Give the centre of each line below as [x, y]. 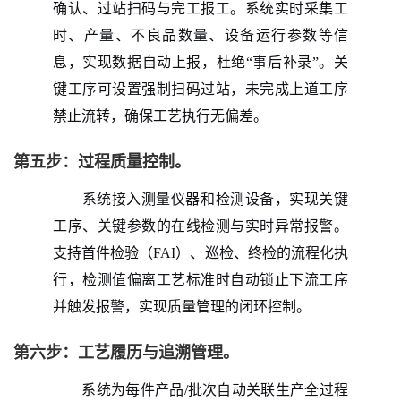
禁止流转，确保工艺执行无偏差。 [160, 115]
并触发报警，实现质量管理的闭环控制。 [182, 306]
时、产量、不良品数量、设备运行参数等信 [200, 35]
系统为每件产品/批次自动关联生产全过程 [213, 389]
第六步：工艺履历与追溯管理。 [126, 352]
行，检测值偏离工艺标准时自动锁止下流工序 [200, 279]
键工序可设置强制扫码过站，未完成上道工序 [200, 89]
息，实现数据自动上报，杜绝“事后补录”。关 [200, 62]
